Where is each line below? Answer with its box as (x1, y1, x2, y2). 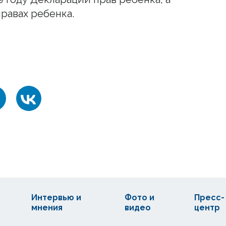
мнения (31, 203, 63, 213)
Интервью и (31, 193, 82, 203)
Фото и (124, 193, 154, 203)
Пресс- (194, 193, 224, 203)
